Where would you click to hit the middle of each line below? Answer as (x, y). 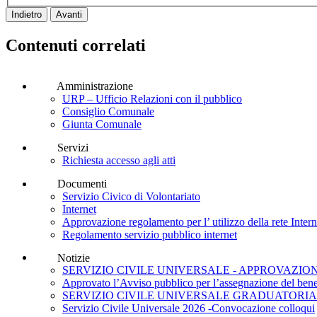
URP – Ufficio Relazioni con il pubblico (152, 98)
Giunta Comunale (102, 124)
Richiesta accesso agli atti (119, 160)
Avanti (69, 15)
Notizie (73, 258)
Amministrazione (94, 86)
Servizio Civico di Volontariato (131, 196)
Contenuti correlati (76, 46)
